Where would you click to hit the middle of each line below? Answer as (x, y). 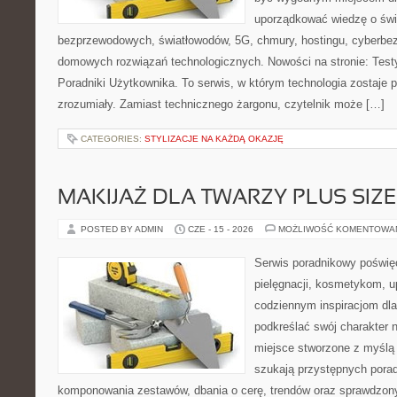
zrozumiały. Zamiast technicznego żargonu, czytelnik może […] (221, 104)
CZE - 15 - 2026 (221, 229)
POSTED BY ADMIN (123, 229)
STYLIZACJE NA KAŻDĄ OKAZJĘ (214, 139)
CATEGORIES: (113, 139)
